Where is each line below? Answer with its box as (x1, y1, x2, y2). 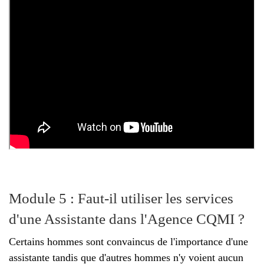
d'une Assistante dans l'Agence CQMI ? (9, 210, 245, 227)
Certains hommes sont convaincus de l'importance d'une (9, 235, 248, 247)
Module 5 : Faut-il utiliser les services (9, 190, 233, 206)
